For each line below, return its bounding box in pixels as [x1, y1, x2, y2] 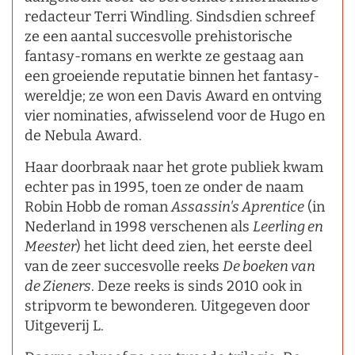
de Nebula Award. [25, 126, 142, 144]
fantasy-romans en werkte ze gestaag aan [25, 47, 303, 65]
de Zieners [25, 277, 91, 295]
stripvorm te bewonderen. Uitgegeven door [25, 296, 310, 315]
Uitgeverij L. [25, 316, 104, 334]
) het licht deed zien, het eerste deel [76, 237, 312, 255]
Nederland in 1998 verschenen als [25, 217, 253, 235]
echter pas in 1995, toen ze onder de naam [25, 177, 303, 196]
